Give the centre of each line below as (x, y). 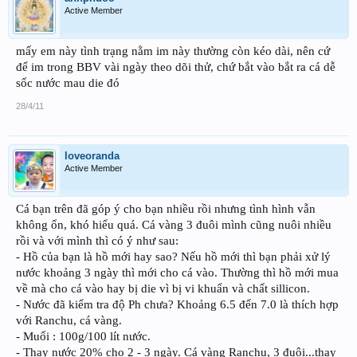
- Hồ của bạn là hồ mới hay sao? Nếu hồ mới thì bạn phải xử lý (173, 256)
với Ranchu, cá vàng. (69, 320)
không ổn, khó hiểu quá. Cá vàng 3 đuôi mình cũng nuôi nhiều (174, 224)
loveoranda (92, 155)
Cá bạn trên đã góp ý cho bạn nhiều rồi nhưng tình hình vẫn (166, 208)
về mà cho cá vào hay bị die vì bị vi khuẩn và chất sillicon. (163, 288)
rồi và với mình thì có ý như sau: (97, 240)
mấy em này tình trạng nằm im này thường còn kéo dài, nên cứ (173, 51)
